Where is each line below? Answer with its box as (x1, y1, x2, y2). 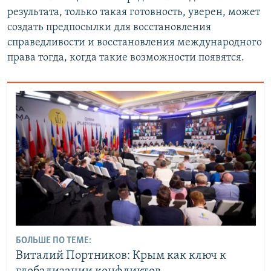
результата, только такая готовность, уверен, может (7, 6, 260, 18)
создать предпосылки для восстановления (7, 21, 211, 33)
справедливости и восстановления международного (7, 36, 262, 48)
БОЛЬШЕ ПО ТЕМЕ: (15, 236, 91, 246)
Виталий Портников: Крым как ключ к (15, 250, 226, 263)
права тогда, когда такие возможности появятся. (7, 51, 244, 64)
